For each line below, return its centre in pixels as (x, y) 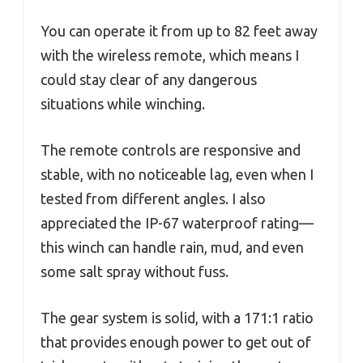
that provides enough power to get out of (176, 342)
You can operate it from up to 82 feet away (179, 30)
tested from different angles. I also (153, 198)
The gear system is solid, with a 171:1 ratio (177, 317)
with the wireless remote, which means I (170, 55)
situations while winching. (123, 103)
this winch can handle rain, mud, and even (172, 247)
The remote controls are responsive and (171, 149)
